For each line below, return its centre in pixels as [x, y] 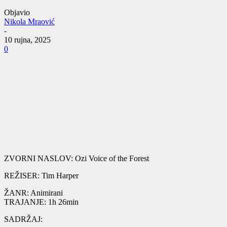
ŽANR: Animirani [33, 193]
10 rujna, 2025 [27, 40]
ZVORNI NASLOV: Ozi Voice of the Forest [77, 158]
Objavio [17, 13]
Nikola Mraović [29, 22]
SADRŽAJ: [23, 219]
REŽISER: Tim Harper [41, 176]
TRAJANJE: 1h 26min [41, 202]
